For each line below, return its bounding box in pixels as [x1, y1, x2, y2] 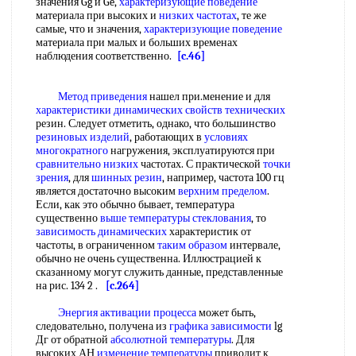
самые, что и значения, [36, 22, 144, 36]
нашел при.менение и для [147, 90, 270, 103]
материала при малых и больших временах [36, 36, 238, 49]
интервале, [227, 238, 281, 252]
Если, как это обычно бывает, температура [36, 198, 234, 211]
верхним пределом [178, 184, 267, 198]
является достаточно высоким [36, 184, 178, 198]
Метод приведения [58, 90, 147, 103]
